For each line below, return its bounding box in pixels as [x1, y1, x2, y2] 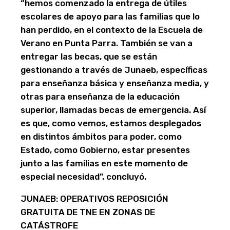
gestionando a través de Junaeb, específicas [21, 65, 207, 75]
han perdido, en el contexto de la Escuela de [21, 25, 203, 35]
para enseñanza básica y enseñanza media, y [21, 78, 209, 89]
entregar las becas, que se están [21, 51, 157, 62]
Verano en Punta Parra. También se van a [21, 38, 193, 49]
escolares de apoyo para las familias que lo [21, 11, 200, 22]
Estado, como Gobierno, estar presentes [21, 145, 190, 156]
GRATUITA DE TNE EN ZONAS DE [21, 207, 155, 218]
